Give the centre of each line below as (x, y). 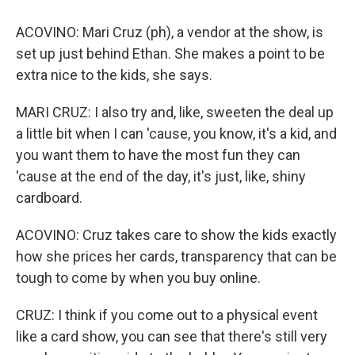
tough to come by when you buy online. (138, 278)
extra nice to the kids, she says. (114, 75)
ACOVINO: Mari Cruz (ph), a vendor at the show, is (170, 32)
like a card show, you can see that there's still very (172, 336)
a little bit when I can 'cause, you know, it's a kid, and (176, 134)
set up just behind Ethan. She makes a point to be (170, 53)
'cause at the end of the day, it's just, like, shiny (161, 176)
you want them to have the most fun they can (158, 155)
